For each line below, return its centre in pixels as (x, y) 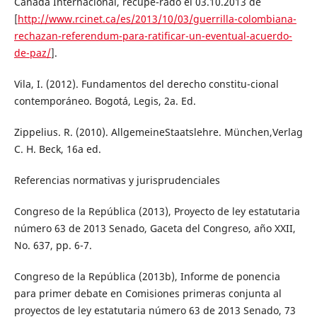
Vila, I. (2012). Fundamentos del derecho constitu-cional (146, 83)
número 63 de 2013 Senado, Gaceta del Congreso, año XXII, (155, 228)
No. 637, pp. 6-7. (53, 245)
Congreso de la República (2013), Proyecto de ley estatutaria (157, 211)
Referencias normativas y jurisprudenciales (117, 180)
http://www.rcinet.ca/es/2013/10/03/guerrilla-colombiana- (157, 18)
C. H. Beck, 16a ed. (57, 149)
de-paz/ (32, 52)
